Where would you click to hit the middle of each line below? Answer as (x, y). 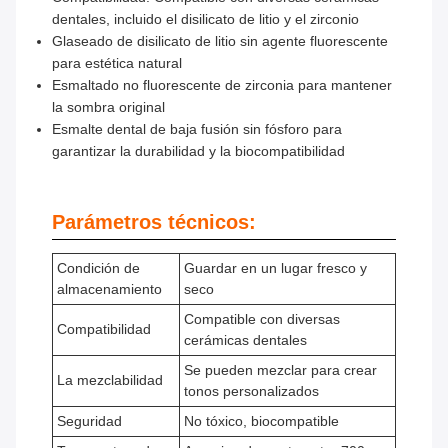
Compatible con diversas (262, 319)
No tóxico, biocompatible (261, 421)
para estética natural (117, 63)
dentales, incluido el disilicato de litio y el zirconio (205, 19)
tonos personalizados (251, 391)
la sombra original (108, 107)
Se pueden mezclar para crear (280, 370)
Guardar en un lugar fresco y (275, 268)
